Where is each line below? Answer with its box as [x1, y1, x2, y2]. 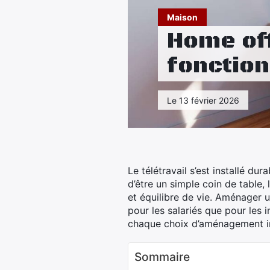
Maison [167, 12, 198, 22]
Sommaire [134, 250, 190, 264]
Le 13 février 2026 [167, 95, 239, 105]
